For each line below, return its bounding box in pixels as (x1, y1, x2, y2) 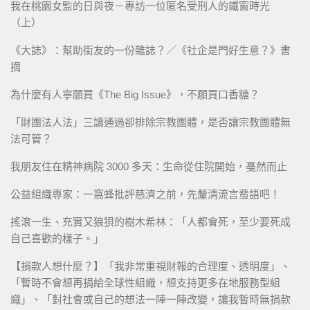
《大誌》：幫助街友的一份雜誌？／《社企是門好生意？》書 (10, 44, 291, 57)
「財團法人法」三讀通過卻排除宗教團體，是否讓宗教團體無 (10, 116, 291, 129)
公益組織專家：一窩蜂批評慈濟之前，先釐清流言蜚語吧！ (10, 188, 280, 201)
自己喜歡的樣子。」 (10, 232, 104, 245)
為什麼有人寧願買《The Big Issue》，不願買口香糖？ (10, 89, 259, 101)
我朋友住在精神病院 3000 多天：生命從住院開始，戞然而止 (10, 161, 287, 173)
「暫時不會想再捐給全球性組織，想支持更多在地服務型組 (10, 277, 280, 289)
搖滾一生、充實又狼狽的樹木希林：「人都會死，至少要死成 (10, 216, 291, 228)
